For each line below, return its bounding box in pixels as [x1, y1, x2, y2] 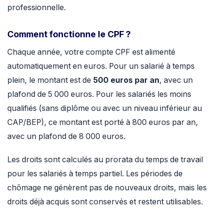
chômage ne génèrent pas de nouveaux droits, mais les [7, 183, 207, 192]
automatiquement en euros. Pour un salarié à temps [7, 62, 195, 71]
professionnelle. [7, 2, 66, 12]
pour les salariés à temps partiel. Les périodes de [7, 169, 183, 178]
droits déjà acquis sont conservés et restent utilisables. [7, 197, 203, 206]
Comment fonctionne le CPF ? [7, 29, 131, 39]
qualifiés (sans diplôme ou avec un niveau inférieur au [7, 104, 202, 113]
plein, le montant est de [7, 76, 93, 85]
